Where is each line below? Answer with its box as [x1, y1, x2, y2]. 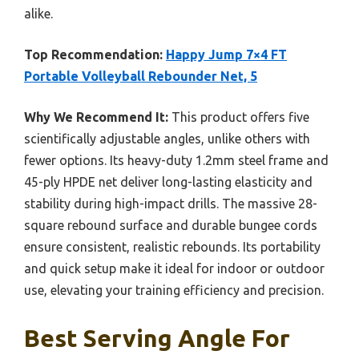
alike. [24, 6, 53, 22]
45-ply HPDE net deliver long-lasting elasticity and [24, 175, 313, 190]
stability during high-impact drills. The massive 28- [24, 196, 317, 212]
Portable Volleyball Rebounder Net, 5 [24, 69, 257, 84]
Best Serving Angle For [24, 325, 290, 353]
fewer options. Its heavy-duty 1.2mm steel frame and [24, 153, 329, 168]
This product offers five [168, 110, 309, 125]
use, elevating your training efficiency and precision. [24, 283, 324, 298]
